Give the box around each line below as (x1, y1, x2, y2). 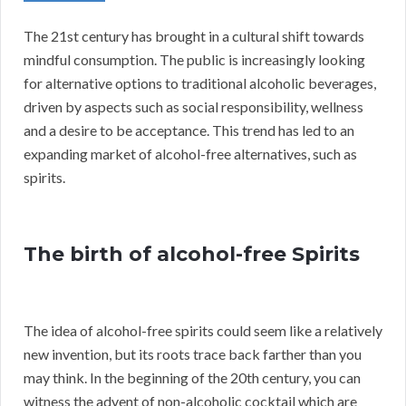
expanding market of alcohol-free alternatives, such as (24, 145, 357, 163)
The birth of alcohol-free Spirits (24, 242, 360, 267)
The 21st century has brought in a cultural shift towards (24, 27, 364, 45)
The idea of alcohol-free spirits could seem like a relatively (24, 322, 382, 340)
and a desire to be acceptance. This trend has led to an (24, 121, 354, 140)
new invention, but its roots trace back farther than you (24, 345, 362, 363)
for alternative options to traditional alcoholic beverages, (24, 74, 376, 92)
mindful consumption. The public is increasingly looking (24, 51, 365, 69)
